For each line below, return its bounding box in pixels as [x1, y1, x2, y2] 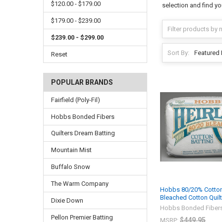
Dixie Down [51, 197, 83, 205]
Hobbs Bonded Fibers [51, 112, 114, 120]
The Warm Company [51, 180, 109, 188]
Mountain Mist [51, 146, 92, 154]
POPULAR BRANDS [51, 78, 113, 86]
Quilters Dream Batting [51, 129, 115, 137]
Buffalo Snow [51, 163, 90, 171]
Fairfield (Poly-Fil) [51, 96, 100, 104]
